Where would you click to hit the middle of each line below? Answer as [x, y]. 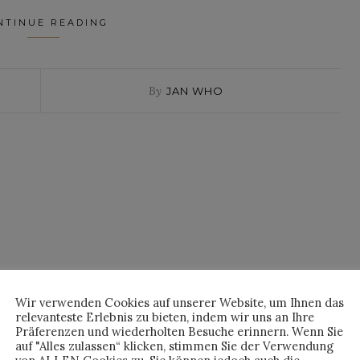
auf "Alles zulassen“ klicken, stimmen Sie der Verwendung [174, 346]
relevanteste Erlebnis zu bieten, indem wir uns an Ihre [165, 317]
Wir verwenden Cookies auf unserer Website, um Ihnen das [180, 303]
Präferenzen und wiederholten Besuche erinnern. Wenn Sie [179, 331]
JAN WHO [195, 90]
